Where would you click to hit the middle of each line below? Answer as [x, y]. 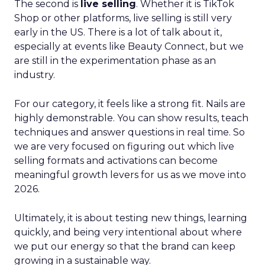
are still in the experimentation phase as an [115, 61]
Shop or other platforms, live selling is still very [123, 18]
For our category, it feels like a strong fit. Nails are [130, 104]
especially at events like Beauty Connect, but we [129, 46]
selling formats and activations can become [116, 161]
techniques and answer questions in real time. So [130, 132]
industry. [35, 75]
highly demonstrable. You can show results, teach [131, 118]
